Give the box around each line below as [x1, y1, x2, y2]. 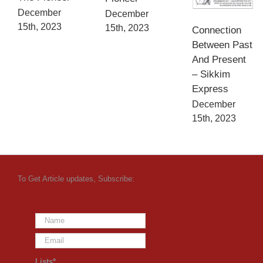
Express [192, 83, 229, 95]
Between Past [192, 39, 253, 50]
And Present [192, 53, 247, 65]
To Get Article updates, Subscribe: [18, 174, 134, 183]
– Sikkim [192, 68, 231, 80]
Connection [192, 24, 242, 36]
